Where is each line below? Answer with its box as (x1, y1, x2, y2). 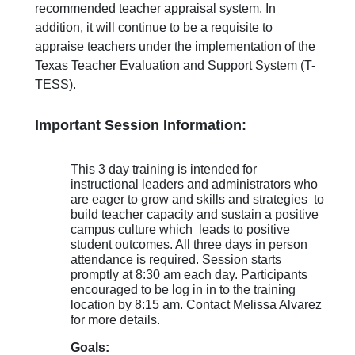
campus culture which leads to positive (71, 222, 290, 236)
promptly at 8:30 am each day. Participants (71, 267, 307, 281)
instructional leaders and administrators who (71, 177, 318, 191)
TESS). (35, 77, 76, 91)
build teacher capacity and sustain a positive (71, 207, 319, 221)
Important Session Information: (35, 116, 246, 133)
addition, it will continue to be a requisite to (35, 20, 273, 34)
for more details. (71, 312, 160, 326)
